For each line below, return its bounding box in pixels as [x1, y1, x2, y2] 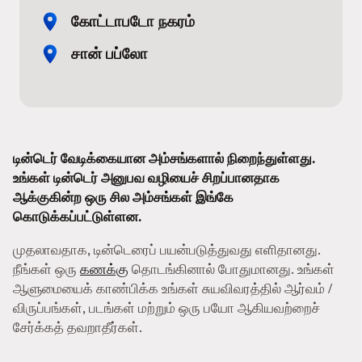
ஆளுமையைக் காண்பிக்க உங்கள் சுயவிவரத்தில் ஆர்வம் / [13, 279, 332, 298]
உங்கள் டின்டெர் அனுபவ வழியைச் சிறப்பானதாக [13, 168, 280, 188]
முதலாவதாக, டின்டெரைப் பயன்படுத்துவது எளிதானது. [13, 240, 321, 259]
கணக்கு [80, 259, 128, 279]
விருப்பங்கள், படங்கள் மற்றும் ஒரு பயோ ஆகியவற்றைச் [13, 298, 320, 318]
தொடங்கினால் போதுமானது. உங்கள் [128, 259, 335, 279]
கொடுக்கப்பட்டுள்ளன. [13, 207, 141, 227]
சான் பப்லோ [71, 42, 148, 65]
